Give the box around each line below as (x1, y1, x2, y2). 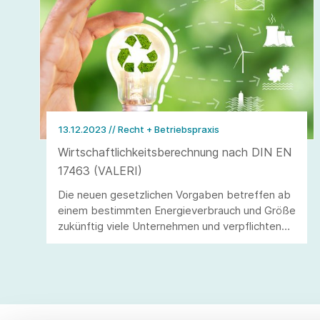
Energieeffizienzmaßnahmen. (58, 266, 201, 280)
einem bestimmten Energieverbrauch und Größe (58, 203, 296, 217)
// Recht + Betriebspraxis (109, 123, 219, 135)
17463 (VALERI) (58, 163, 142, 178)
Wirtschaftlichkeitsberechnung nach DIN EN (58, 144, 291, 159)
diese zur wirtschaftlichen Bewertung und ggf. (58, 234, 285, 249)
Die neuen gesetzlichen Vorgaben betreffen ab (58, 187, 291, 201)
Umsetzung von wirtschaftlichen (58, 250, 217, 264)
